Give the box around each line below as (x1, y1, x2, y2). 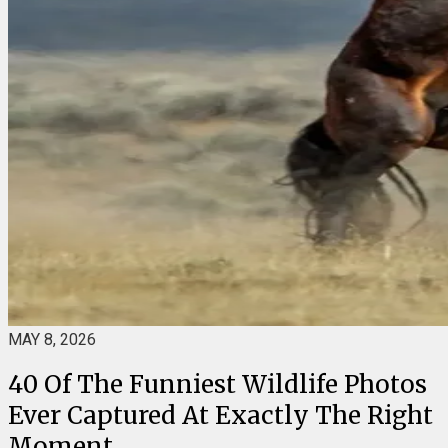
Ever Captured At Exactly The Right (8, 399, 433, 431)
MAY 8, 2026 (8, 330, 96, 349)
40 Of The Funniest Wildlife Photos (8, 368, 427, 400)
